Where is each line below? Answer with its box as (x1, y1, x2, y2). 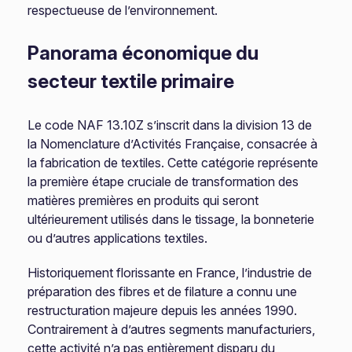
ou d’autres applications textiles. (27, 230, 208, 246)
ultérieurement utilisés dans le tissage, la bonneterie (27, 211, 315, 227)
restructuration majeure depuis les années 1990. (27, 302, 298, 318)
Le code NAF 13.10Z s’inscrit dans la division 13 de (27, 117, 313, 133)
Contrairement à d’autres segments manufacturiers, (27, 321, 316, 337)
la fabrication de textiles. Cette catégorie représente (27, 155, 319, 170)
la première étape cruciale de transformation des (27, 174, 299, 189)
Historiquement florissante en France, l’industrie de (27, 265, 313, 280)
